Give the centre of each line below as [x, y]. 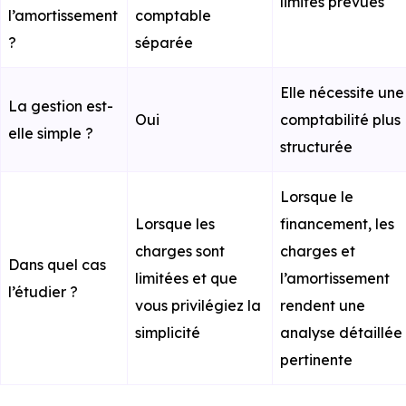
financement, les [337, 224]
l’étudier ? [43, 292]
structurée [316, 147]
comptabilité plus [340, 120]
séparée [164, 43]
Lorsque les [175, 224]
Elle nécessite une [342, 92]
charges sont [180, 251]
